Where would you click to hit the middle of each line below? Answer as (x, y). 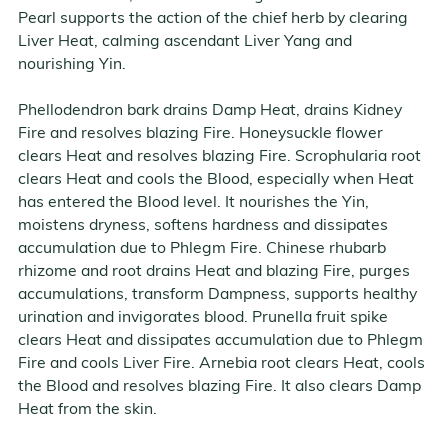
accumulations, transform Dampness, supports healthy (217, 294)
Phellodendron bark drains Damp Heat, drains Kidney (210, 110)
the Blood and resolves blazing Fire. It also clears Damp (219, 386)
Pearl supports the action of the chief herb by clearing (213, 18)
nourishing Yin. (72, 64)
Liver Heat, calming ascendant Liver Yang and (185, 41)
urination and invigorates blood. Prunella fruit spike (203, 317)
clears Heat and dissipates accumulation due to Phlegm (220, 340)
